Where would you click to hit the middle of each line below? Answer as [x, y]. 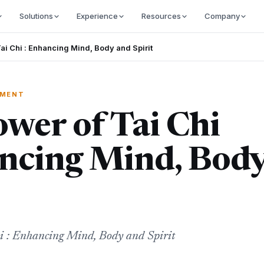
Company [222, 16]
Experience [97, 16]
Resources [161, 16]
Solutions [36, 16]
